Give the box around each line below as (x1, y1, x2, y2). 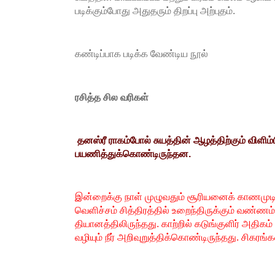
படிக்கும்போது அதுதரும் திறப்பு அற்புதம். (75, 4, 235, 16)
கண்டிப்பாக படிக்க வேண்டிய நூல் (75, 48, 208, 60)
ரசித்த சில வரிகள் (75, 91, 149, 103)
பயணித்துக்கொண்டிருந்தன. (75, 147, 191, 159)
